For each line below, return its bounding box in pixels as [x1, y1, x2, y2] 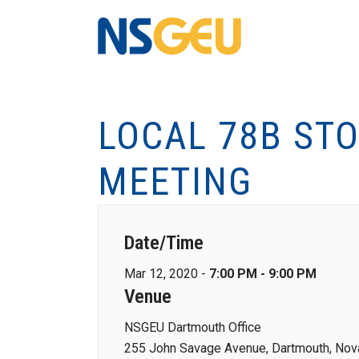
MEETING [98, 159, 252, 204]
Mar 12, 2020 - [124, 266, 209, 281]
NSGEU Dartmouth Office [124, 320, 261, 335]
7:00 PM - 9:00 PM [209, 266, 317, 281]
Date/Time [124, 232, 204, 254]
